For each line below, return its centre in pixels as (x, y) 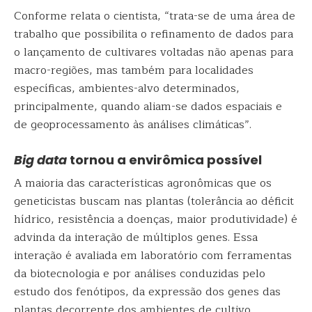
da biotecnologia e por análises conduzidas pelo (140, 274)
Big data (40, 160)
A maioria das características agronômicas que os (143, 183)
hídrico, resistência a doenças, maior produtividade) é (156, 219)
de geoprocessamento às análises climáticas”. (133, 125)
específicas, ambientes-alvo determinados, (127, 88)
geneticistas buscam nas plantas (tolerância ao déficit (154, 201)
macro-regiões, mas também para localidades (134, 70)
